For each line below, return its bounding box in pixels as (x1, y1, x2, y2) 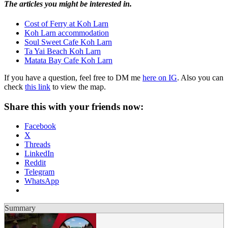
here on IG (142, 73, 177, 82)
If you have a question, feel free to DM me (4, 73, 142, 82)
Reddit (24, 158, 46, 167)
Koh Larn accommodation (24, 28, 109, 37)
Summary (5, 204, 36, 213)
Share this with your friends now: (4, 101, 144, 112)
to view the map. (50, 82, 106, 91)
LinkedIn (24, 149, 54, 158)
